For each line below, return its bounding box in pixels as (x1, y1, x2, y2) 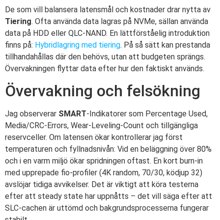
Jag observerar (5, 109, 58, 119)
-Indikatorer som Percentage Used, (86, 109, 208, 119)
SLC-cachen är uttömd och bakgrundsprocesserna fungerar (5, 203, 209, 213)
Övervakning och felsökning (5, 82, 200, 101)
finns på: (5, 40, 35, 50)
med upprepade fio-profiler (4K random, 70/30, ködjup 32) (5, 168, 202, 178)
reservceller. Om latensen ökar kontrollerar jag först (5, 133, 183, 142)
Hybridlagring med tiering (35, 40, 120, 50)
